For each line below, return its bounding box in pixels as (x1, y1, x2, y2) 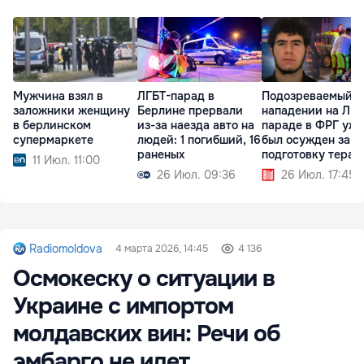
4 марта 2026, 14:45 (115, 241, 208, 255)
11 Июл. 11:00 (32, 153, 100, 167)
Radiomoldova (29, 240, 102, 256)
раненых (137, 147, 184, 162)
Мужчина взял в (13, 89, 103, 103)
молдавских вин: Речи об (13, 318, 280, 349)
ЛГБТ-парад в (137, 89, 214, 103)
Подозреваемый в (262, 89, 362, 103)
